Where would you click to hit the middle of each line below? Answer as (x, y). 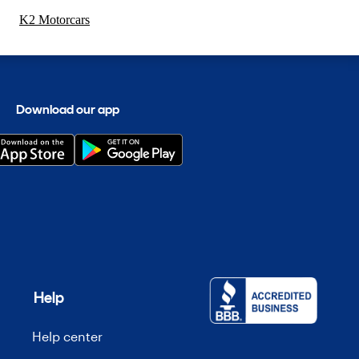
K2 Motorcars (54, 20)
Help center (68, 336)
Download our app (68, 110)
